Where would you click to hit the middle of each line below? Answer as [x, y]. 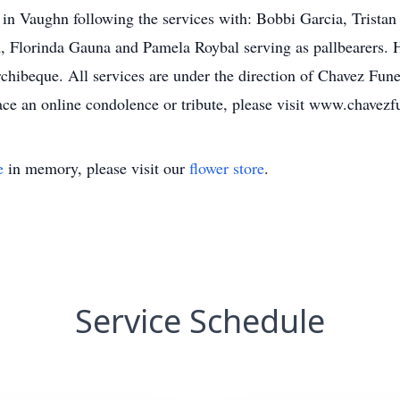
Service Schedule [200, 321]
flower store [227, 168]
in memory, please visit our [96, 168]
